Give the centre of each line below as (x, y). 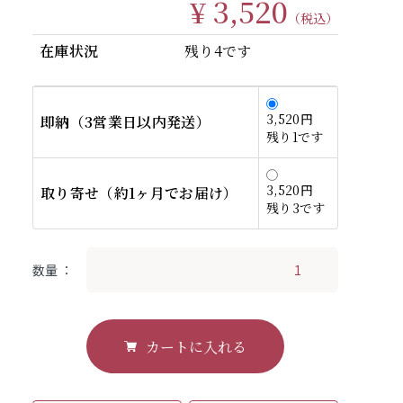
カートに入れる (196, 346)
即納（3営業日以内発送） (125, 122)
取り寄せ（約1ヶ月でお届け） (139, 193)
